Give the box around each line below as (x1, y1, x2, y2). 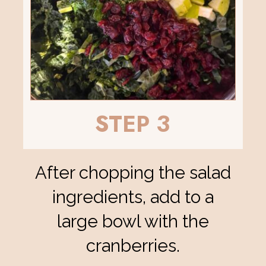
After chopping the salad (34, 161, 231, 183)
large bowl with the (56, 210, 209, 232)
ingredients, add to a (52, 186, 214, 207)
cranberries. (85, 235, 180, 256)
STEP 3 (95, 107, 170, 141)
